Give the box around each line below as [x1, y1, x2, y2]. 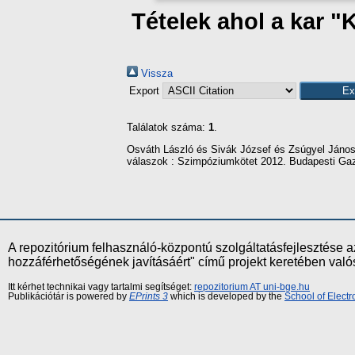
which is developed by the [168, 291, 284, 301]
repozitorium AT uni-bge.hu [194, 281, 310, 292]
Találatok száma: [127, 121, 208, 133]
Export [129, 85, 162, 97]
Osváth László [127, 143, 193, 155]
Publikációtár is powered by [8, 291, 129, 301]
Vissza [138, 67, 173, 79]
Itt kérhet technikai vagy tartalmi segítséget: [8, 281, 194, 292]
